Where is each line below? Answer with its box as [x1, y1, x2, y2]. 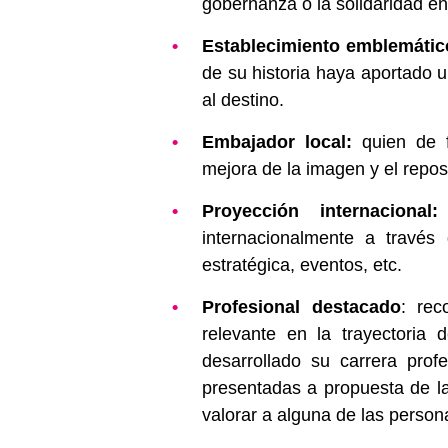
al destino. [202, 89, 284, 110]
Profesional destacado [202, 296, 401, 317]
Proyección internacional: [202, 200, 438, 221]
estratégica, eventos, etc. [202, 254, 402, 275]
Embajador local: [202, 131, 352, 152]
